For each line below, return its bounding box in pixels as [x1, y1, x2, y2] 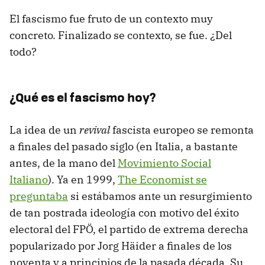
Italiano [9, 173, 48, 187]
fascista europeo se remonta [110, 123, 254, 137]
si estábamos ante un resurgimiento [68, 189, 252, 203]
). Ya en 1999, [48, 173, 118, 187]
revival [79, 123, 110, 137]
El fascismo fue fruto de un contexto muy [9, 12, 213, 26]
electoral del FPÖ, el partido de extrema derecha [9, 222, 248, 237]
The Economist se [118, 173, 207, 187]
